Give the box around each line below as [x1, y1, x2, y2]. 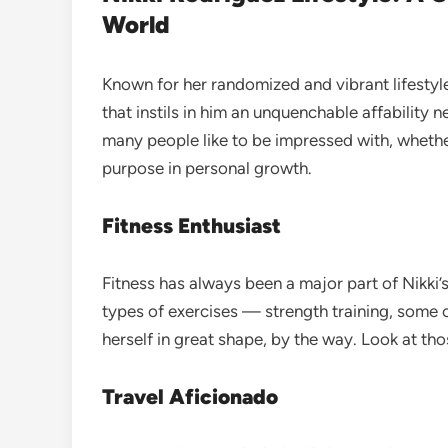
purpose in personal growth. [102, 157, 312, 178]
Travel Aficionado [102, 383, 278, 409]
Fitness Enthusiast [102, 212, 281, 238]
